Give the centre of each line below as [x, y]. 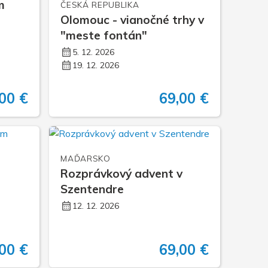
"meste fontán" [104, 35]
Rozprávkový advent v [122, 173]
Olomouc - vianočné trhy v [133, 19]
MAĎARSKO [86, 158]
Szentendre [92, 189]
